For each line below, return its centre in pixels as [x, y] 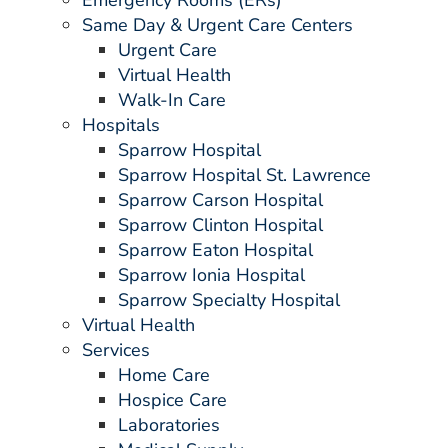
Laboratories [169, 425]
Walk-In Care [172, 100]
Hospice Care [172, 400]
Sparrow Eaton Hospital [215, 250]
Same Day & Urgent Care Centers [217, 25]
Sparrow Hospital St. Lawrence [244, 175]
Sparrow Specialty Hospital [229, 300]
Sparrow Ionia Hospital [211, 275]
